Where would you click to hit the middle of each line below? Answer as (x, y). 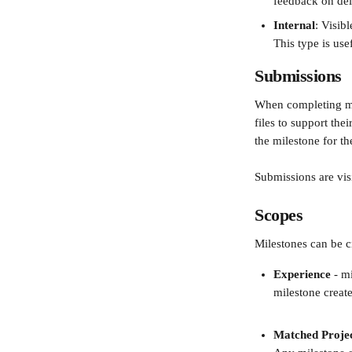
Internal (294, 25)
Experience (302, 274)
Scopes (279, 215)
